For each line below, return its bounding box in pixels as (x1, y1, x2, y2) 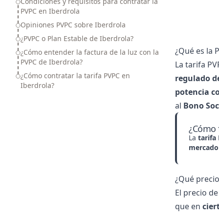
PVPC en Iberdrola (21, 6, 80, 16)
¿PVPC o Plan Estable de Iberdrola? (21, 34, 133, 43)
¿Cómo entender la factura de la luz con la (21, 47, 159, 57)
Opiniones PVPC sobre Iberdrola (21, 20, 126, 29)
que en (175, 201, 202, 212)
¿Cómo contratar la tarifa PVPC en (21, 71, 130, 80)
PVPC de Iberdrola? (21, 57, 83, 66)
